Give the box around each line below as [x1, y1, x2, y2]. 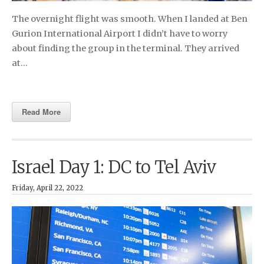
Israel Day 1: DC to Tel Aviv [12, 156, 216, 178]
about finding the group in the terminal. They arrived [12, 42, 239, 54]
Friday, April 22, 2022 [12, 183, 83, 192]
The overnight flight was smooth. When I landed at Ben [12, 13, 247, 24]
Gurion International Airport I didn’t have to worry [12, 28, 227, 39]
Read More [22, 105, 61, 117]
